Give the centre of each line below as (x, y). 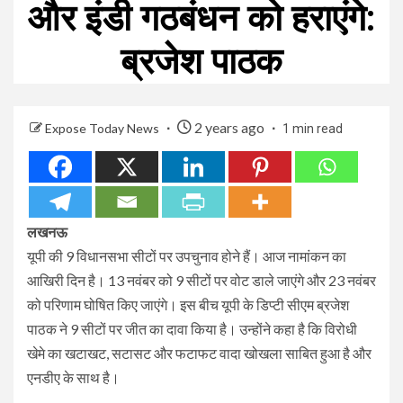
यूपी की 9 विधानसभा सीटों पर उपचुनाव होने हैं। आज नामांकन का (187, 255)
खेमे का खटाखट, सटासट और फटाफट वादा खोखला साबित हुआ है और (199, 353)
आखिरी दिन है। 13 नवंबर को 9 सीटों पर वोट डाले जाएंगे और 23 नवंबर (201, 280)
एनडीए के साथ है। (73, 377)
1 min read (313, 128)
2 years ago (229, 127)
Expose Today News (103, 128)
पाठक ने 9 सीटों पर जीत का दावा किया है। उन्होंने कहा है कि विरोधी (192, 328)
